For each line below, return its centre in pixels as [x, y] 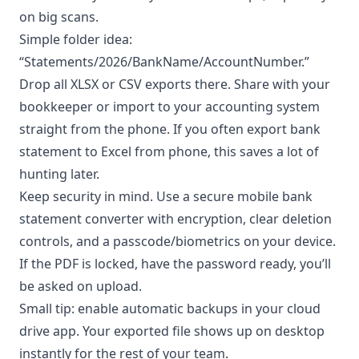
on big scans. [59, 16]
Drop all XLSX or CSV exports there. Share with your [175, 84]
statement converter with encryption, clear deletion [175, 218]
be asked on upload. [81, 286]
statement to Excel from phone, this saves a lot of [169, 151]
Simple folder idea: [76, 39]
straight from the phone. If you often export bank [170, 129]
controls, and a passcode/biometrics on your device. [177, 241]
